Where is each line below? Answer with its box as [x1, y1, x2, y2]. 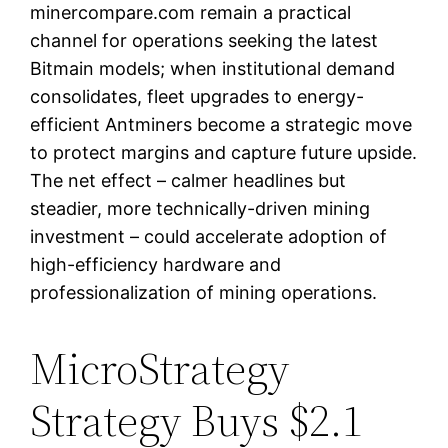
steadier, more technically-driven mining [30, 197, 371, 219]
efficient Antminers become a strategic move [30, 113, 413, 135]
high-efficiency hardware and [30, 253, 282, 275]
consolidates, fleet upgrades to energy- [30, 85, 365, 107]
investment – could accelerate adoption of [30, 225, 388, 247]
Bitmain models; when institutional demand [30, 57, 396, 79]
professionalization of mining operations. [30, 281, 378, 303]
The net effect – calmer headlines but [30, 169, 347, 191]
